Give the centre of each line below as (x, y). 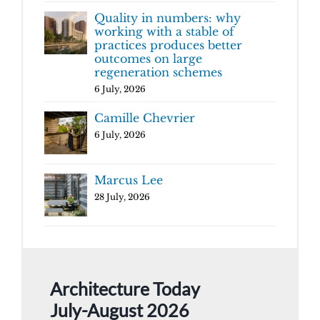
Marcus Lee (129, 180)
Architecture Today (125, 288)
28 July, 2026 (122, 196)
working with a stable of (164, 31)
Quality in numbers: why (167, 17)
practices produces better (168, 45)
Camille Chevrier (145, 117)
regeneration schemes (158, 72)
